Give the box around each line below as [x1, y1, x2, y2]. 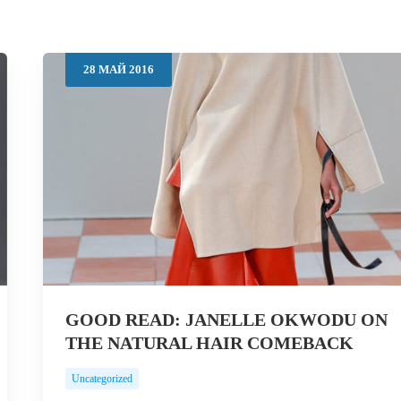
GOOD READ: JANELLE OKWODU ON [64, 310, 388, 330]
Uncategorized [71, 372, 132, 386]
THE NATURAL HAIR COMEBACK [64, 333, 354, 354]
